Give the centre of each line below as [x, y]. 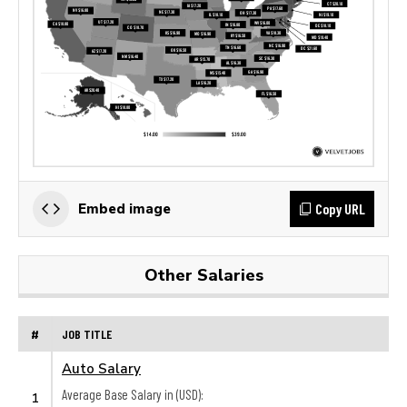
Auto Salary [101, 368]
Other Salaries [203, 274]
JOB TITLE [87, 333]
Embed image [124, 208]
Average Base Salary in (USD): [133, 394]
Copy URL [340, 208]
